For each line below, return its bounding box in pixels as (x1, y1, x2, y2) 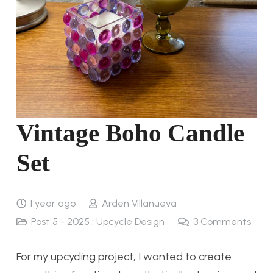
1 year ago (30, 197, 76, 210)
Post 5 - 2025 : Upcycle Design (31, 216, 165, 228)
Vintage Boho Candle (16, 119, 244, 147)
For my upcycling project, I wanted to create (16, 250, 232, 264)
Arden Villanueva (101, 197, 177, 210)
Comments (200, 216, 251, 228)
